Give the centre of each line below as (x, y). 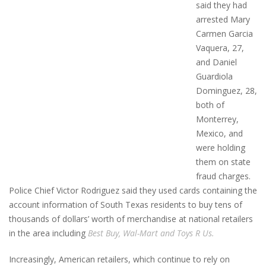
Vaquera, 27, (220, 47)
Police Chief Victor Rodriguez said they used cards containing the (133, 190)
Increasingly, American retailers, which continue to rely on (119, 259)
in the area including (48, 233)
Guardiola (214, 76)
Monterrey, (217, 119)
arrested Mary (223, 19)
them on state (223, 161)
